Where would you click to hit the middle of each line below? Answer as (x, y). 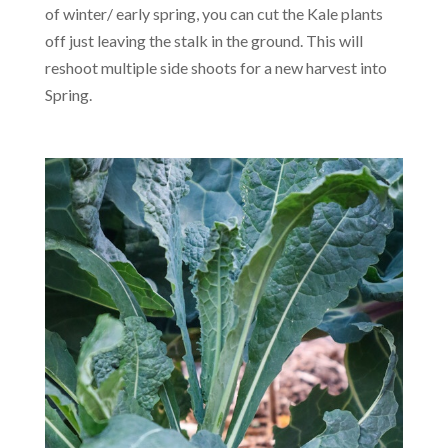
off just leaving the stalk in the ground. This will (203, 41)
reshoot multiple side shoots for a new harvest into (215, 68)
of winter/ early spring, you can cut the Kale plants (213, 14)
